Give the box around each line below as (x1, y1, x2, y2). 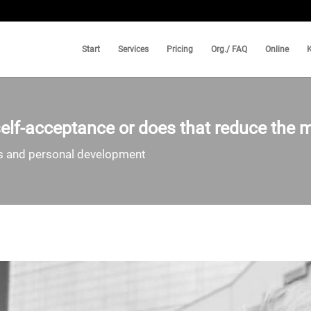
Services (118, 44, 149, 54)
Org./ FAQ (211, 44, 247, 54)
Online (265, 44, 289, 54)
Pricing (167, 44, 193, 54)
